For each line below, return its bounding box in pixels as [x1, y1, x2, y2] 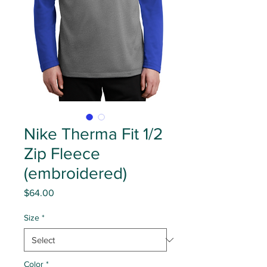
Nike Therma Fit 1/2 [24, 125, 163, 143]
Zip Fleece [24, 144, 100, 163]
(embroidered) [24, 164, 127, 182]
